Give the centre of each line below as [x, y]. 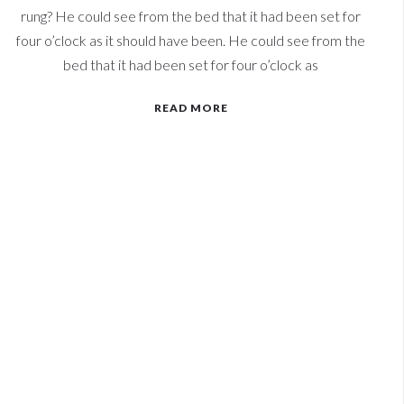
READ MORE [191, 108]
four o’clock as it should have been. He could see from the [191, 40]
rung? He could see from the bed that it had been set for [191, 16]
